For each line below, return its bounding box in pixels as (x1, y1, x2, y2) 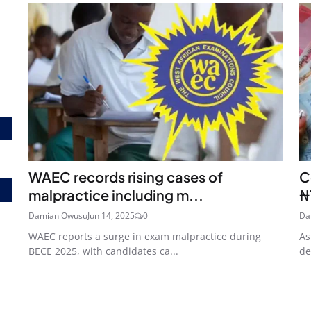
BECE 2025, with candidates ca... (28, 244, 178, 258)
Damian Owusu (28, 209, 87, 221)
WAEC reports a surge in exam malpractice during (28, 229, 261, 243)
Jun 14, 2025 (87, 209, 135, 221)
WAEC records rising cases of (28, 167, 223, 185)
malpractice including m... (28, 185, 203, 203)
